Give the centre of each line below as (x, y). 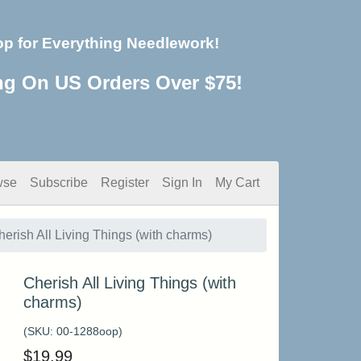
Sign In (182, 183)
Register (125, 183)
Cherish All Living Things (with (129, 283)
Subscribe (59, 183)
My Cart (237, 183)
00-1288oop (87, 331)
